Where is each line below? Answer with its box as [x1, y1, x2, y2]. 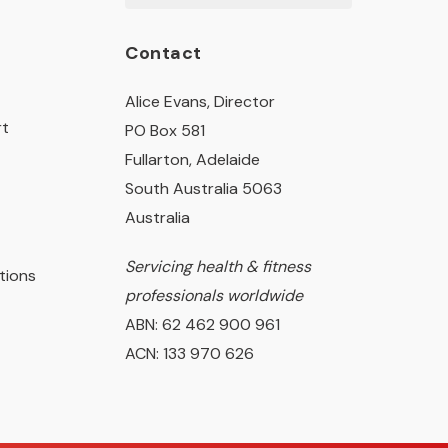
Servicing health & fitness [125, 256, 312, 277]
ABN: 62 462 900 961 [125, 314, 281, 335]
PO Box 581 [125, 120, 206, 141]
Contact [125, 41, 202, 65]
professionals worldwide [125, 285, 304, 306]
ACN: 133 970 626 [125, 343, 255, 364]
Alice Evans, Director [125, 91, 276, 112]
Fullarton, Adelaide [125, 149, 261, 170]
